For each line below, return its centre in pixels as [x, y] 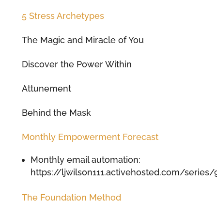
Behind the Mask [56, 112]
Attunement [46, 88]
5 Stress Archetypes [63, 15]
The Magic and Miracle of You [83, 40]
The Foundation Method [71, 197]
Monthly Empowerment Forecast [90, 137]
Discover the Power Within [77, 64]
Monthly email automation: [85, 159]
